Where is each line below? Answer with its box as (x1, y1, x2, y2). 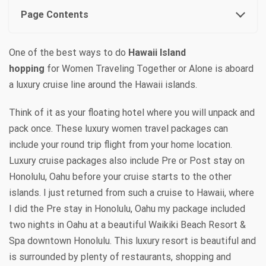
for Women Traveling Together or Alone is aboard (45, 62, 254, 74)
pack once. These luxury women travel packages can (9, 122, 228, 134)
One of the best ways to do (9, 46, 128, 58)
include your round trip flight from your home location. (9, 138, 232, 150)
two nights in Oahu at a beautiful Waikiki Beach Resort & (9, 218, 246, 230)
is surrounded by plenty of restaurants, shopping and (9, 251, 231, 262)
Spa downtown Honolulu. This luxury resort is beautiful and (9, 235, 256, 246)
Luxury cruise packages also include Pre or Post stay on (9, 154, 245, 166)
